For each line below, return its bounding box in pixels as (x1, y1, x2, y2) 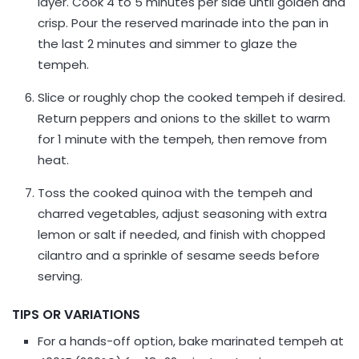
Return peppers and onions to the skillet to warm (38, 110, 331, 127)
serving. (38, 268, 83, 284)
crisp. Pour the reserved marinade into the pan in (38, 14, 329, 31)
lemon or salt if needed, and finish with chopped (38, 226, 326, 243)
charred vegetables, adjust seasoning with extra (38, 205, 328, 222)
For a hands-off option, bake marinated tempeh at (38, 332, 345, 349)
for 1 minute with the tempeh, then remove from (38, 131, 328, 147)
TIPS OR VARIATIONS (12, 305, 140, 324)
